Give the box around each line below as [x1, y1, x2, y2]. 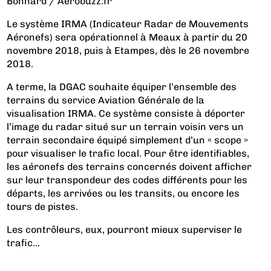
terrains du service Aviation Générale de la [7, 94, 205, 106]
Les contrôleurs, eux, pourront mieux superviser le [7, 223, 243, 235]
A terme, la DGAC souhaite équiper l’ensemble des [7, 80, 237, 93]
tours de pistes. [7, 200, 79, 212]
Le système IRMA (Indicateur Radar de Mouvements [7, 18, 249, 30]
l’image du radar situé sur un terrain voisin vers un [7, 120, 244, 132]
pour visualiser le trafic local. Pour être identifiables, [7, 147, 250, 159]
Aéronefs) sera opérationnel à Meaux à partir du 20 [7, 31, 248, 43]
